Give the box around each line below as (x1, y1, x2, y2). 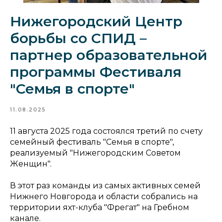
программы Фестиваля (10, 63, 181, 80)
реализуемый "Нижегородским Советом (10, 148, 181, 158)
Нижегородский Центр (10, 13, 182, 30)
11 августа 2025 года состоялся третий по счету (10, 126, 203, 136)
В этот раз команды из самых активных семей (10, 181, 201, 190)
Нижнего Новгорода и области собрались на (10, 192, 198, 201)
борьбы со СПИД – (10, 30, 147, 47)
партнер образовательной (10, 47, 207, 63)
